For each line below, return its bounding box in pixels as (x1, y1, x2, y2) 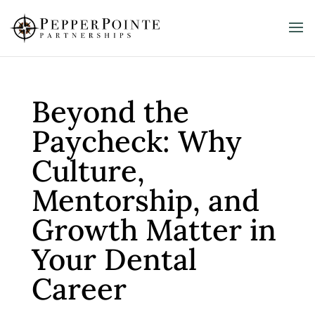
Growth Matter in (31, 211, 276, 249)
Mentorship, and (31, 181, 259, 219)
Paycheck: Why (31, 122, 242, 160)
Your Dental (31, 240, 197, 278)
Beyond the (31, 93, 189, 131)
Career (31, 270, 127, 308)
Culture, (31, 152, 145, 190)
